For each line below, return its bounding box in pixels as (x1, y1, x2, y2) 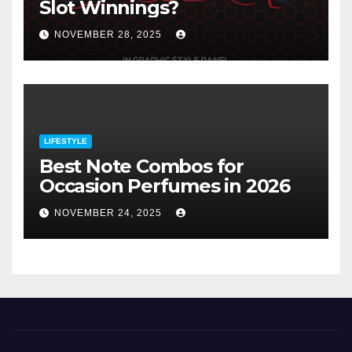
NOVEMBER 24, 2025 (54, 207, 165, 219)
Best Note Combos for (39, 154, 244, 178)
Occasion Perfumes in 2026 (39, 174, 290, 197)
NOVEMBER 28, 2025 (54, 29, 165, 41)
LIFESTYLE (44, 136, 87, 145)
